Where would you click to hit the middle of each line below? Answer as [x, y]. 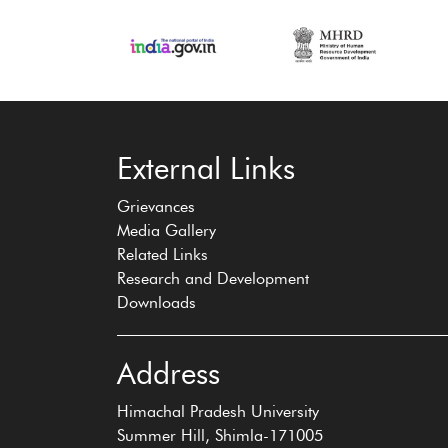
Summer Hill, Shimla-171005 [220, 435]
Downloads [156, 302]
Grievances [156, 206]
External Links [206, 168]
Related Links [162, 254]
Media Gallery [166, 230]
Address [168, 373]
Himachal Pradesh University [218, 411]
